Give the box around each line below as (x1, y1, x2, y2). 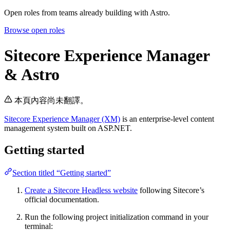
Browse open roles (4, 26, 65, 35)
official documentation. (25, 195, 99, 204)
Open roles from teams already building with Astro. (4, 8, 170, 17)
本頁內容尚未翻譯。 (14, 96, 88, 105)
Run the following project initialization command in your (25, 213, 208, 222)
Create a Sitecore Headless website (25, 186, 138, 195)
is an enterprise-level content (120, 114, 214, 124)
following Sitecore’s (138, 186, 204, 195)
